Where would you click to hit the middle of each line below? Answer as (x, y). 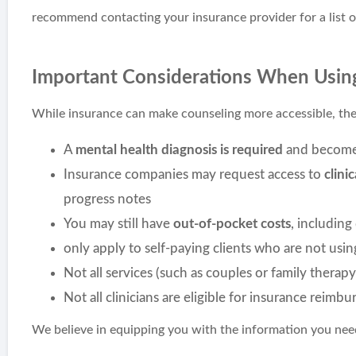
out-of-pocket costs (232, 224)
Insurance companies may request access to (194, 175)
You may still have (119, 224)
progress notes (108, 199)
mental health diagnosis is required (180, 150)
